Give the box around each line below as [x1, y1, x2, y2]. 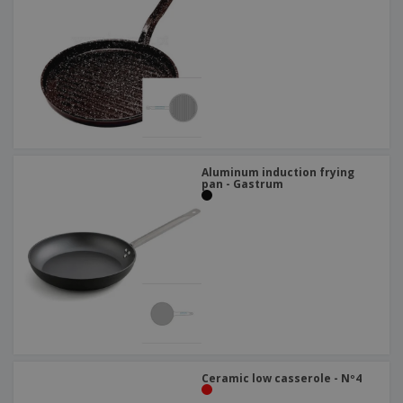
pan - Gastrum [201, 176, 283, 193]
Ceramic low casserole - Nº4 [201, 371, 362, 387]
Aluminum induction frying [201, 165, 354, 181]
